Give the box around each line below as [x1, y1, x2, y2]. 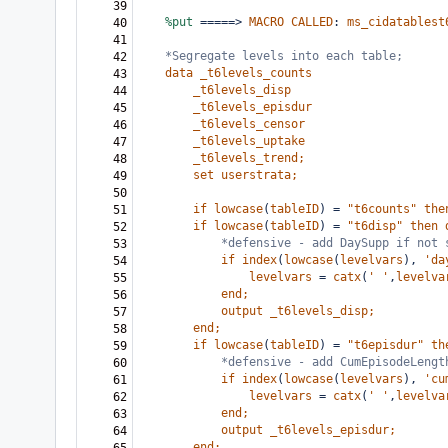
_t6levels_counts [200, 66, 312, 80]
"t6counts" [347, 202, 417, 216]
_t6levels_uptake [193, 134, 305, 148]
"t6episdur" [347, 338, 424, 352]
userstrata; [221, 168, 298, 182]
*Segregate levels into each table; [165, 49, 403, 63]
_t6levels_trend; [193, 151, 305, 165]
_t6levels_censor [193, 117, 305, 131]
